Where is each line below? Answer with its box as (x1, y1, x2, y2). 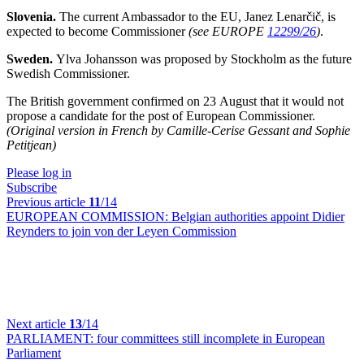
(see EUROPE (188, 24, 267, 38)
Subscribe (6, 180, 57, 194)
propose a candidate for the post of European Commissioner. (6, 109, 315, 123)
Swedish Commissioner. (6, 67, 130, 80)
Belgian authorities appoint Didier (171, 210, 344, 223)
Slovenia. (6, 10, 59, 24)
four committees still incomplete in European (97, 331, 325, 345)
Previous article (6, 195, 89, 209)
